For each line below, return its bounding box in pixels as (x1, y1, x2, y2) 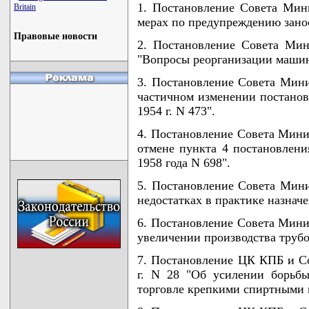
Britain (14, 2, 36, 12)
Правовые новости (14, 31, 97, 41)
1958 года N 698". (137, 155, 230, 170)
